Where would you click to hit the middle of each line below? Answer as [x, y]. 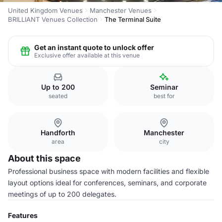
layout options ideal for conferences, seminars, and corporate [107, 183]
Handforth [58, 133]
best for [164, 96]
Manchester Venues [121, 10]
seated [58, 96]
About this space [44, 158]
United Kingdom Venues [45, 10]
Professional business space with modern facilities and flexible [109, 171]
